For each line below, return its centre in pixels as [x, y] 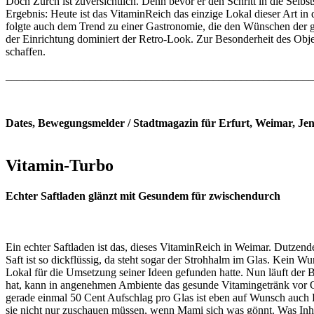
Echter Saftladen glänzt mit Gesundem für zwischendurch [143, 196]
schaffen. [26, 51]
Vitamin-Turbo [60, 165]
